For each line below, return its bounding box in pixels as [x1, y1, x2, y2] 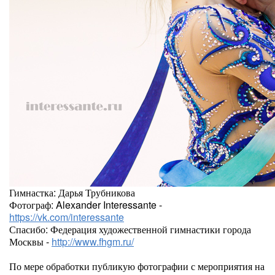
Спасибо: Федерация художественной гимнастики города [9, 222, 251, 236]
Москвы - [9, 234, 52, 249]
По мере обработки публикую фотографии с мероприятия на [9, 259, 265, 273]
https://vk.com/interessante [9, 210, 124, 224]
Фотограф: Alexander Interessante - [9, 198, 162, 212]
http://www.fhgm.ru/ [52, 234, 134, 249]
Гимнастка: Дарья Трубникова [9, 185, 135, 199]
